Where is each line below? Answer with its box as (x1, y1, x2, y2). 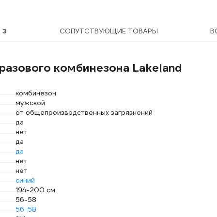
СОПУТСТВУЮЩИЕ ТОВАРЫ (59, 27, 158, 35)
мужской (15, 98, 45, 107)
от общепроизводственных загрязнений (15, 108, 153, 117)
